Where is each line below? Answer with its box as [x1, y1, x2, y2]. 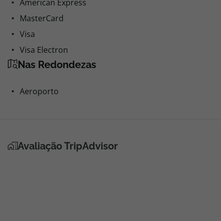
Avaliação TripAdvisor [18, 140, 118, 152]
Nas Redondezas [18, 59, 96, 71]
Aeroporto [20, 86, 59, 97]
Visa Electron [20, 44, 68, 55]
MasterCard [20, 13, 64, 24]
